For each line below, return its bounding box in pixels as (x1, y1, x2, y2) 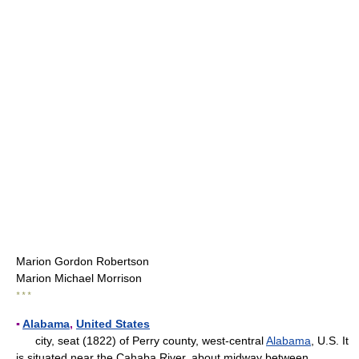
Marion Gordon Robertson (16, 255, 149, 268)
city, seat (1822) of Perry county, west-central (16, 334, 266, 347)
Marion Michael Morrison (16, 272, 142, 284)
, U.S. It (311, 334, 349, 347)
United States (76, 317, 150, 330)
